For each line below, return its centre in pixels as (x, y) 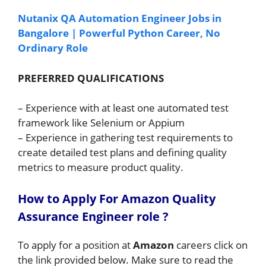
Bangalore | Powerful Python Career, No (119, 33)
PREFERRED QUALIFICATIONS (91, 78)
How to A (44, 198)
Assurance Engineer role (89, 216)
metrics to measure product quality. (101, 167)
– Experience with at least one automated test (123, 108)
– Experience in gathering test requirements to (125, 137)
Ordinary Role (53, 48)
